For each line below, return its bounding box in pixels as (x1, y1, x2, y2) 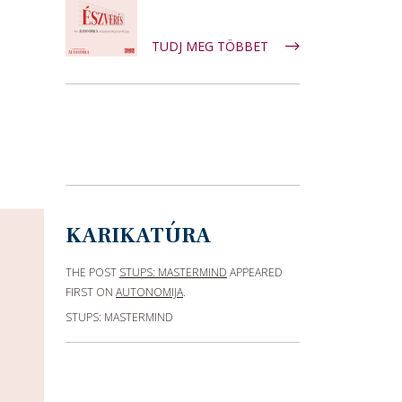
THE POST (66, 265, 119, 280)
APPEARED (227, 265, 283, 280)
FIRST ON (66, 284, 116, 300)
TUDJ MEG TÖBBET (152, 38, 272, 55)
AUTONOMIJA (116, 284, 183, 300)
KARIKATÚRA (66, 222, 211, 249)
